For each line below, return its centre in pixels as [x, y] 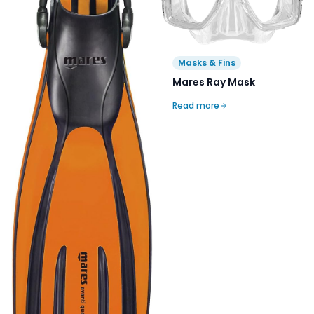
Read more [196, 105]
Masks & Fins [207, 63]
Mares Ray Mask [214, 82]
